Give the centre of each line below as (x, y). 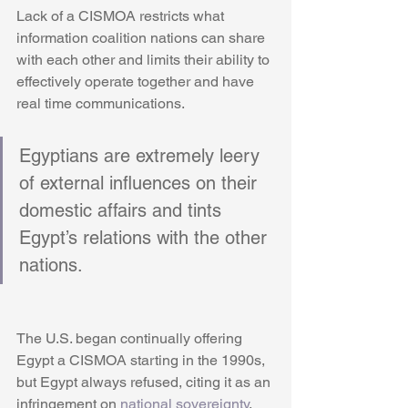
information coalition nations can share (143, 38)
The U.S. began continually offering (131, 339)
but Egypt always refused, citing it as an (145, 382)
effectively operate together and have (137, 82)
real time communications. (102, 104)
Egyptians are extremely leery (142, 156)
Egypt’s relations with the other (146, 238)
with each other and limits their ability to (145, 60)
